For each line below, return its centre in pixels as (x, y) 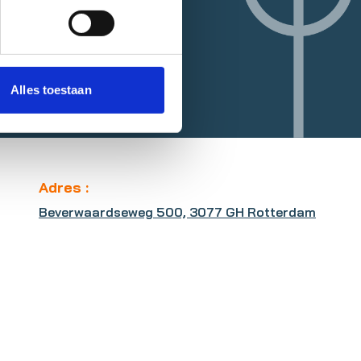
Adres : (64, 187)
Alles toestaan (51, 90)
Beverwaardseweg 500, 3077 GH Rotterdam (177, 212)
